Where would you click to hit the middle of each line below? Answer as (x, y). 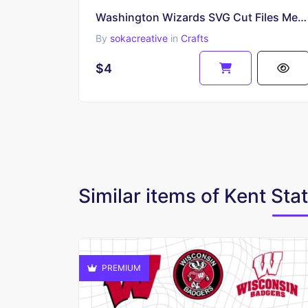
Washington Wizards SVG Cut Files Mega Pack (302, 18)
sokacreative (139, 38)
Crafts (195, 38)
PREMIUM (120, 268)
